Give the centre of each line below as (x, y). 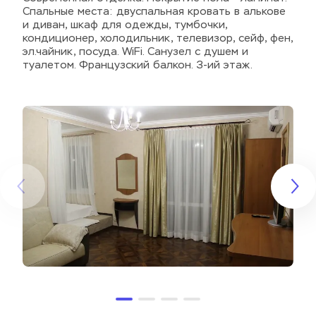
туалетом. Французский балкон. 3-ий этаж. (138, 65)
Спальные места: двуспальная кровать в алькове (154, 12)
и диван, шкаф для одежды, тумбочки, (125, 25)
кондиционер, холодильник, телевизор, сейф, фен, (158, 38)
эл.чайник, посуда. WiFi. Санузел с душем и (135, 52)
